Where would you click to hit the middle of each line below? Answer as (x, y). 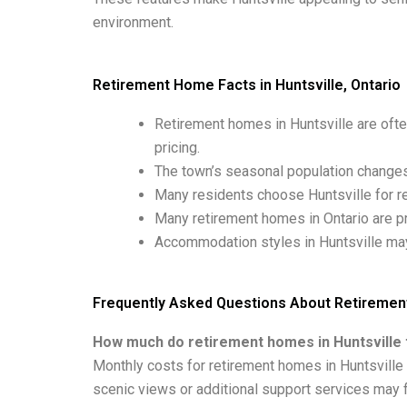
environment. (133, 23)
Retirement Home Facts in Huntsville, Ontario (247, 84)
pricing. (177, 147)
